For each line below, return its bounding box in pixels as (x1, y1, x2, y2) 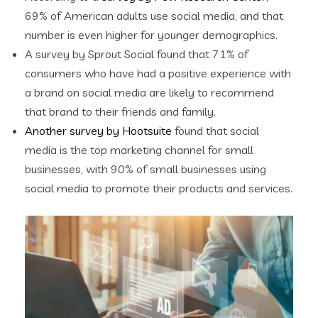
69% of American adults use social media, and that (25, 8, 283, 23)
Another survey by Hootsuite (25, 123, 172, 138)
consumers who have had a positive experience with (25, 65, 291, 80)
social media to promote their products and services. (25, 180, 292, 195)
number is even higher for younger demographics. (25, 27, 278, 42)
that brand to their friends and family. (25, 104, 216, 119)
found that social (172, 123, 259, 138)
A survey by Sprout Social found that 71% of (25, 46, 248, 61)
